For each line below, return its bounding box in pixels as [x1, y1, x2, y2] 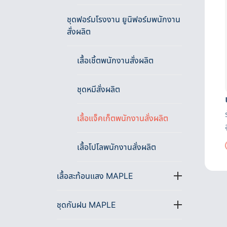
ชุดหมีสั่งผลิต [77, 83, 120, 95]
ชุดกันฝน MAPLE [57, 199, 116, 210]
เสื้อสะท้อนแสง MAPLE [57, 170, 133, 181]
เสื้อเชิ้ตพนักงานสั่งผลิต [77, 54, 154, 66]
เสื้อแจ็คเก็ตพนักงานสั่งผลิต [77, 112, 168, 124]
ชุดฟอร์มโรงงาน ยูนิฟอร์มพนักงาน [67, 13, 180, 25]
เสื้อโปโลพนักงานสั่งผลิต [77, 141, 156, 153]
